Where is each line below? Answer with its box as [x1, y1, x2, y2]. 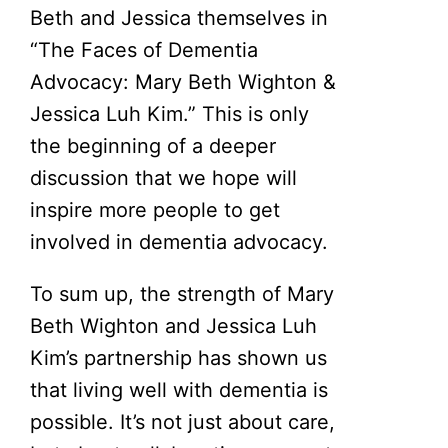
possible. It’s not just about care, [30, 409, 336, 434]
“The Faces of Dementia [30, 37, 259, 62]
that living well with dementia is [30, 377, 329, 402]
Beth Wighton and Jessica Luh [30, 313, 318, 338]
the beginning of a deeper [30, 133, 277, 158]
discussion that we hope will [30, 165, 298, 190]
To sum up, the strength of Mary [30, 281, 335, 306]
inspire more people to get [30, 197, 281, 222]
